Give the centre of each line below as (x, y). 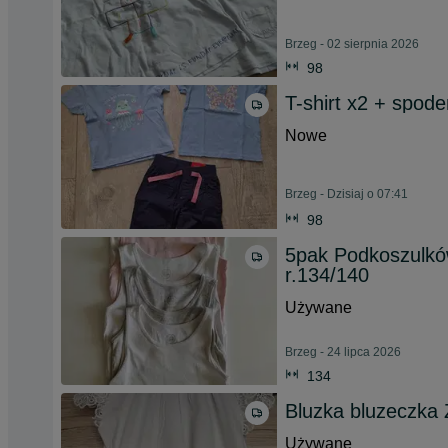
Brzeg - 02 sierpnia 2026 (352, 44)
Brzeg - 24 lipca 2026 (343, 352)
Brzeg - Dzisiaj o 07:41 (346, 194)
